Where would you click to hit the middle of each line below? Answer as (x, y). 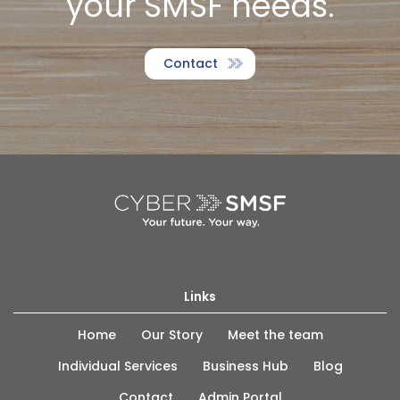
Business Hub (245, 367)
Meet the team (275, 335)
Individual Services (117, 367)
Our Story (171, 335)
